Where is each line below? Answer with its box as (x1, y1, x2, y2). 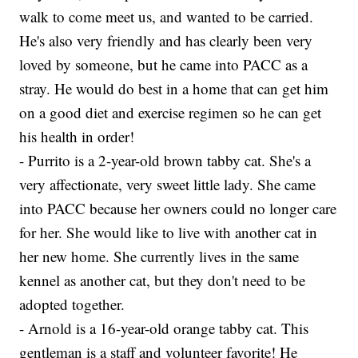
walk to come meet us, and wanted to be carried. (19, 6, 314, 26)
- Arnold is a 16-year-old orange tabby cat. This (19, 317, 309, 338)
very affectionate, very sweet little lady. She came (19, 173, 316, 194)
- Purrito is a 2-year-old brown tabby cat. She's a (19, 149, 312, 170)
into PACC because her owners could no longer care (19, 197, 337, 218)
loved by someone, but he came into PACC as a (19, 54, 308, 74)
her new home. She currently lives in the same (19, 245, 300, 266)
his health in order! (19, 125, 135, 146)
